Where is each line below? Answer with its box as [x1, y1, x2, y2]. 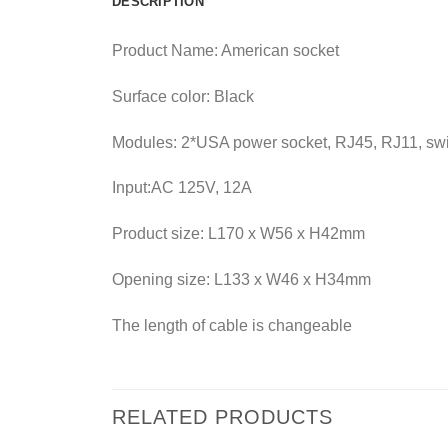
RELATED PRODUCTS [112, 405, 333, 428]
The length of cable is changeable [112, 316, 352, 334]
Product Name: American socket [112, 42, 339, 59]
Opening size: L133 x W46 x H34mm [112, 270, 371, 288]
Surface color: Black [112, 87, 254, 105]
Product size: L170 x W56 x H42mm [112, 225, 365, 243]
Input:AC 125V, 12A [112, 179, 252, 197]
